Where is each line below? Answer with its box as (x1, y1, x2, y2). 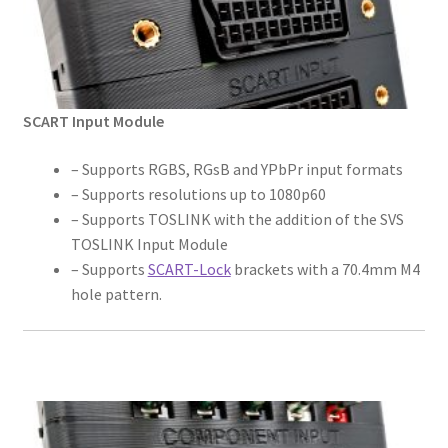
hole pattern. (70, 283, 162, 304)
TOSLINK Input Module (70, 233, 228, 254)
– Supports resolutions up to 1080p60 (70, 183, 326, 204)
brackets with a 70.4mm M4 (230, 258, 420, 279)
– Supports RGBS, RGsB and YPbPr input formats (70, 158, 403, 179)
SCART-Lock (147, 258, 231, 279)
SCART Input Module (22, 111, 164, 132)
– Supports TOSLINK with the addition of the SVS (70, 208, 404, 229)
